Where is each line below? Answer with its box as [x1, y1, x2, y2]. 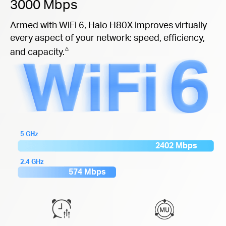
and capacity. [10, 45, 65, 57]
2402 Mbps [155, 140, 197, 151]
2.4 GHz [20, 157, 44, 166]
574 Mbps [69, 166, 106, 177]
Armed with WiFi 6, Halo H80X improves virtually [10, 18, 207, 30]
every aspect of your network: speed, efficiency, [10, 31, 205, 43]
